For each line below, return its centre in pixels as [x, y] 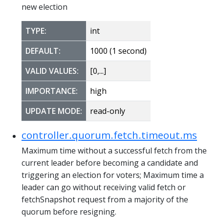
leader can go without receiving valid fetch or [104, 187]
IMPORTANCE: [52, 91]
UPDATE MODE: [54, 111]
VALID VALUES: [52, 71]
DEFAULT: [43, 51]
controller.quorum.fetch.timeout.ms [109, 135]
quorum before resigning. [69, 211]
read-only [108, 111]
